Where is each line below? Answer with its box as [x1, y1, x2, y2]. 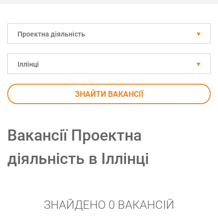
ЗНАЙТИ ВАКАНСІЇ [74, 90, 144, 99]
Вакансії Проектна [7, 126, 142, 145]
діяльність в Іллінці [7, 149, 149, 168]
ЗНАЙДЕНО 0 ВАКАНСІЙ [44, 198, 174, 212]
